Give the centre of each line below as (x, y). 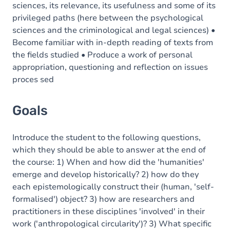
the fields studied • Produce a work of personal (102, 55)
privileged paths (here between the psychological (108, 18)
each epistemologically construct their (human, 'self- (113, 187)
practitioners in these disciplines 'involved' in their (109, 212)
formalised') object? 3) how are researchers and (103, 199)
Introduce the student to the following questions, (107, 138)
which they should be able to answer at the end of (109, 150)
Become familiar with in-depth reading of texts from (113, 43)
